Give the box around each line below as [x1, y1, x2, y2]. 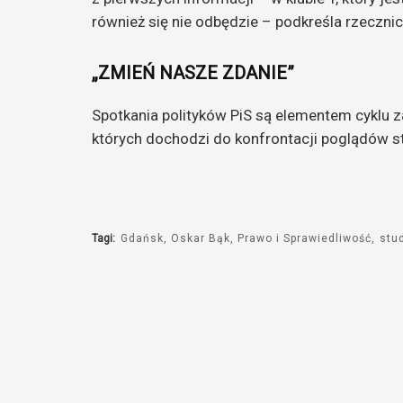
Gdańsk [121, 232, 164, 246]
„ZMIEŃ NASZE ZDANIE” [92, 61, 294, 84]
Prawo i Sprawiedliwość [237, 232, 372, 246]
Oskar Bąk [171, 232, 231, 246]
